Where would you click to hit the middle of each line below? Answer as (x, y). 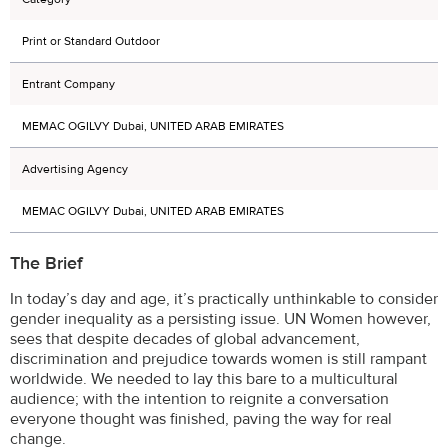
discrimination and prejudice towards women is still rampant (218, 358)
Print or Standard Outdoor (91, 40)
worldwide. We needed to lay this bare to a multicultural (204, 378)
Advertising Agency (75, 168)
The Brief (46, 264)
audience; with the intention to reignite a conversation (199, 398)
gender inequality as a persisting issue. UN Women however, (220, 318)
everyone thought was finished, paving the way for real (201, 418)
